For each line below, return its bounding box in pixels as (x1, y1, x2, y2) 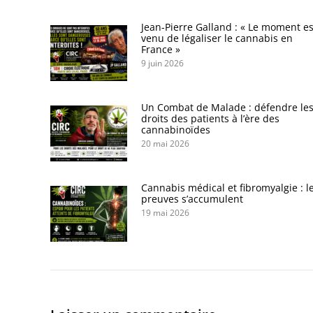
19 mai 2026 (141, 206, 189, 219)
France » (141, 42, 180, 56)
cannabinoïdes (141, 122, 210, 136)
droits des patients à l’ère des (141, 111, 279, 125)
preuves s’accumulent (141, 191, 243, 205)
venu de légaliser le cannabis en (141, 31, 293, 45)
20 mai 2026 (141, 137, 189, 150)
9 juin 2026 (141, 57, 184, 69)
